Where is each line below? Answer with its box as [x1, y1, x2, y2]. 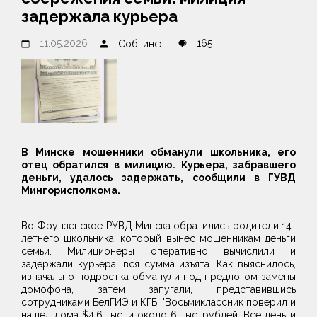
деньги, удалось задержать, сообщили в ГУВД [21, 172, 296, 183]
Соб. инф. [118, 38, 164, 50]
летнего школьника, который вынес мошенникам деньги [21, 233, 296, 244]
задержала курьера [21, 6, 178, 25]
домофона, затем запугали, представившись [21, 284, 296, 295]
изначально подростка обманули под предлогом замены [21, 271, 296, 282]
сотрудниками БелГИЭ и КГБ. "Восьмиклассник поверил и [21, 296, 296, 308]
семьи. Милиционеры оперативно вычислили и [21, 246, 296, 257]
